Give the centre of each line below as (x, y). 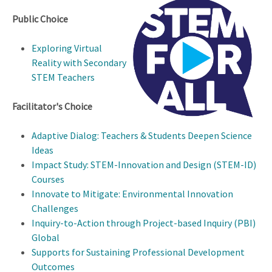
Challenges (55, 209)
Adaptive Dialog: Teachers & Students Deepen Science (142, 136)
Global (46, 238)
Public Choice (40, 19)
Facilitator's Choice (52, 107)
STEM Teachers (63, 77)
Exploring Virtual (67, 48)
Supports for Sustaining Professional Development (138, 252)
